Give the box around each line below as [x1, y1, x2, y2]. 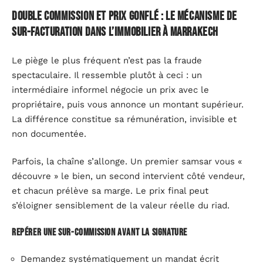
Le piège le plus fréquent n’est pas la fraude [12, 55, 202, 66]
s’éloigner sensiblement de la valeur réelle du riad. [12, 200, 230, 211]
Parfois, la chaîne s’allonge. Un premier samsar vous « [12, 156, 242, 167]
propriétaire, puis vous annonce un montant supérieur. [12, 99, 244, 110]
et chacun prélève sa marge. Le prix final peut [12, 186, 208, 197]
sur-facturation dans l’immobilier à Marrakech [12, 25, 219, 40]
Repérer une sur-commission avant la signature [12, 226, 187, 238]
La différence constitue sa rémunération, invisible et [12, 113, 237, 124]
